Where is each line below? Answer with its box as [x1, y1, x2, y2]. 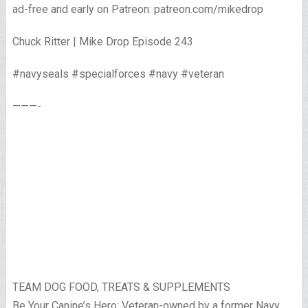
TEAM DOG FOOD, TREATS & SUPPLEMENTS [12, 280, 230, 294]
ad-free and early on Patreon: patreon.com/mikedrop [12, 3, 263, 16]
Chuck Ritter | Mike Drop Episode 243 [12, 35, 193, 49]
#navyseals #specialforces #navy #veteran [12, 67, 224, 81]
